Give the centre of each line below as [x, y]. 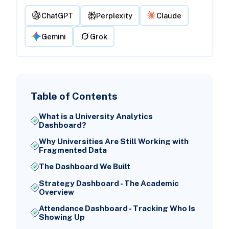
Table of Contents [74, 96]
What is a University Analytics [96, 117]
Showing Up [62, 217]
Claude [169, 15]
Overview [56, 192]
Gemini [54, 36]
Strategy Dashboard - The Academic [109, 183]
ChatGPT [58, 15]
